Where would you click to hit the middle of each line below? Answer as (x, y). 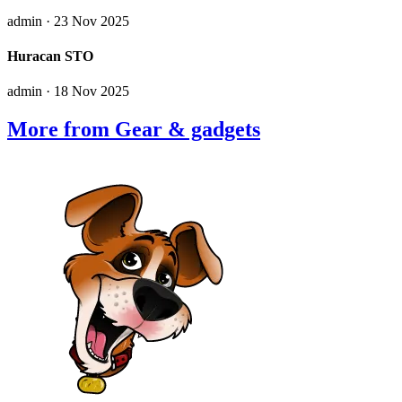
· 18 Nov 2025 (86, 92)
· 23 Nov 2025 (86, 21)
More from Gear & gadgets (134, 130)
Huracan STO (50, 57)
